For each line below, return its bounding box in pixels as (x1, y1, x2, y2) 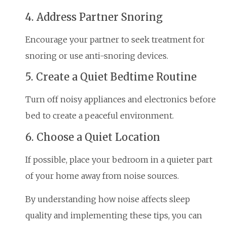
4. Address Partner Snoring (25, 10, 163, 23)
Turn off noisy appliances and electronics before (25, 94, 216, 105)
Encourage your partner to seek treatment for (25, 34, 205, 45)
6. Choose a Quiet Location (25, 130, 160, 143)
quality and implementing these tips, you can (25, 210, 202, 221)
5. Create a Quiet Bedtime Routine (25, 70, 197, 84)
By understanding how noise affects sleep (25, 194, 190, 205)
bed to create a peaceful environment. (25, 110, 174, 121)
